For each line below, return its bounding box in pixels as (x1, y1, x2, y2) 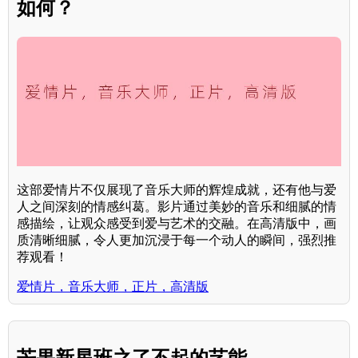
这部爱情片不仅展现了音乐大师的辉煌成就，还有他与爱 (17, 183, 336, 197)
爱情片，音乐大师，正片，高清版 (17, 280, 209, 294)
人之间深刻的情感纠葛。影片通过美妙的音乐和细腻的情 (17, 200, 336, 214)
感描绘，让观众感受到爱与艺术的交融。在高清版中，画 (17, 217, 336, 231)
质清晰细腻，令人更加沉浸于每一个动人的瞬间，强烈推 (17, 233, 336, 248)
